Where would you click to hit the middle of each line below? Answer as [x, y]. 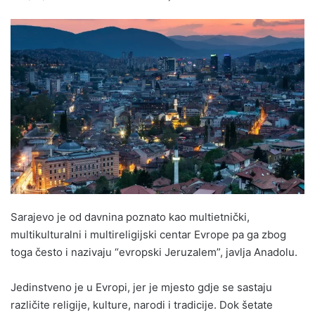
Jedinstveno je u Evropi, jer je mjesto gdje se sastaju [141, 287]
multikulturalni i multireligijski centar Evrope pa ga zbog [148, 234]
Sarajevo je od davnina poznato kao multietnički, [130, 217]
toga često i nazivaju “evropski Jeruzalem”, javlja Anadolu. [154, 252]
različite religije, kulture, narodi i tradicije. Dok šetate [142, 304]
